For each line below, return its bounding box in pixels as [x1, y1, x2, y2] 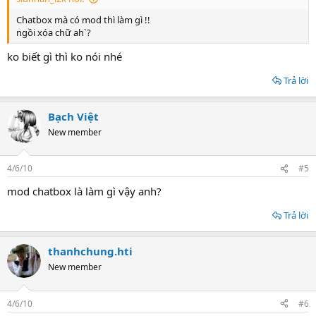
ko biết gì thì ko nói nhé [7, 49, 122, 63]
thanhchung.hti [48, 244, 133, 258]
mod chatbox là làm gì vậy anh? [7, 184, 162, 198]
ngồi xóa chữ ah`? [16, 26, 91, 39]
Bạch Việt [48, 109, 99, 123]
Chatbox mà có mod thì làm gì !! [16, 13, 150, 26]
